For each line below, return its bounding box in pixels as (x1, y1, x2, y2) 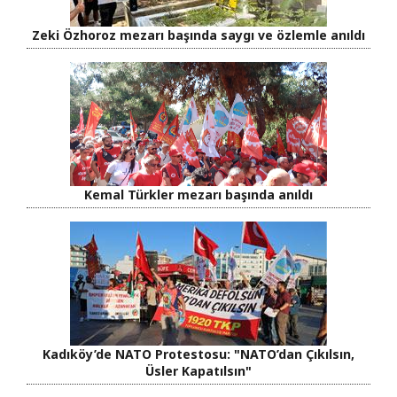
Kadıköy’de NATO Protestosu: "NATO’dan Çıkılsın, (43, 345, 354, 362)
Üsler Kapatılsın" (145, 362, 252, 379)
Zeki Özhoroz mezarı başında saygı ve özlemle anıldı (32, 26, 365, 43)
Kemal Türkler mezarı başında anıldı (84, 185, 313, 203)
